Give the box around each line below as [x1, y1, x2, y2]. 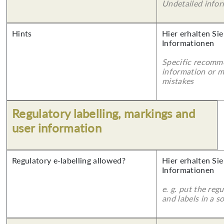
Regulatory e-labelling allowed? [12, 155, 125, 165]
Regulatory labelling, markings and [12, 106, 195, 120]
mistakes [162, 76, 194, 85]
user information [12, 120, 102, 135]
